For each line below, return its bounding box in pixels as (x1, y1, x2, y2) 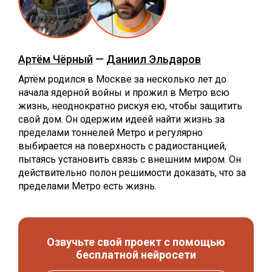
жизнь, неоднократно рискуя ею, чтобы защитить (18, 100, 242, 112)
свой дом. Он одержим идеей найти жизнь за (18, 114, 225, 125)
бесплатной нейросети (76, 248, 196, 261)
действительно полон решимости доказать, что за (18, 167, 246, 178)
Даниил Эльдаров (106, 53, 201, 66)
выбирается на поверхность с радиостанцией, (18, 140, 226, 152)
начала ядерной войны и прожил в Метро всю (18, 87, 229, 98)
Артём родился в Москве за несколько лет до (18, 73, 226, 85)
